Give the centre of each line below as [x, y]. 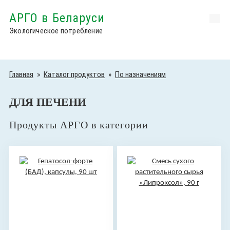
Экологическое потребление [56, 31]
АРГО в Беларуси [57, 18]
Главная [21, 74]
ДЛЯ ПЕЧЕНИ [47, 102]
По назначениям [140, 74]
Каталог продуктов [74, 74]
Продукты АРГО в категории [79, 125]
